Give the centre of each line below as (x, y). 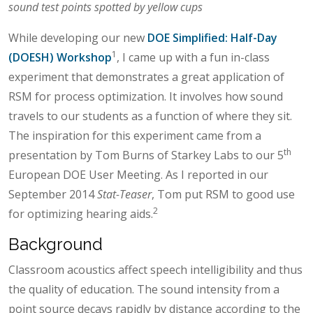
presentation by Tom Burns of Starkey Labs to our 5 (146, 155)
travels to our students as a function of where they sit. (150, 116)
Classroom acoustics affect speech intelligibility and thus (155, 269)
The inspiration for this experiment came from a (135, 135)
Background (56, 244)
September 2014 (53, 194)
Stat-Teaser (124, 194)
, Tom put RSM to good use (223, 194)
